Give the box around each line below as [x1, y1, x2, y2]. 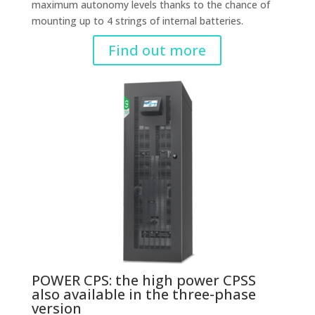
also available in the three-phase [31, 285, 256, 304]
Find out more [108, 41, 207, 60]
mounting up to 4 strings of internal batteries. [31, 14, 243, 27]
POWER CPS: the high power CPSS [31, 271, 256, 290]
